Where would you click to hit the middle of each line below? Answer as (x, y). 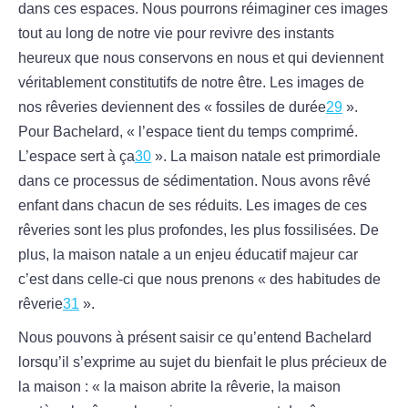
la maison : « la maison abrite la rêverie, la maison (179, 387)
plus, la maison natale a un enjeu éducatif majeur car (188, 255)
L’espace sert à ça (76, 157)
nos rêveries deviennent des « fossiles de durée (172, 107)
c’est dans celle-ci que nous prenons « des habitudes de (199, 280)
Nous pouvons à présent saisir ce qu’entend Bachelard (195, 338)
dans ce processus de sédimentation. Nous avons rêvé (194, 181)
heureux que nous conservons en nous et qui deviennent (201, 58)
